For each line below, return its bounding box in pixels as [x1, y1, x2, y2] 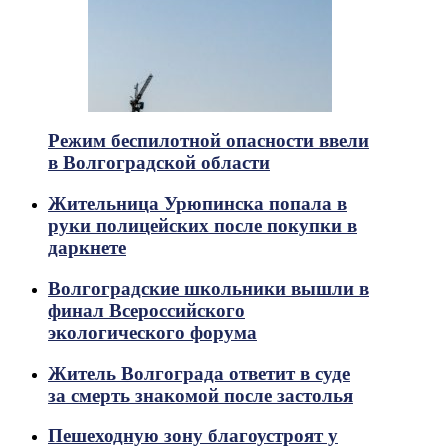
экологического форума [48, 321, 257, 343]
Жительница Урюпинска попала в [48, 193, 347, 215]
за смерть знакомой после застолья [48, 384, 353, 406]
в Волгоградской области [48, 152, 270, 174]
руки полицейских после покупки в [48, 215, 357, 237]
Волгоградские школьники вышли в [48, 277, 369, 299]
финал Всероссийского [48, 299, 245, 321]
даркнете [48, 237, 126, 259]
